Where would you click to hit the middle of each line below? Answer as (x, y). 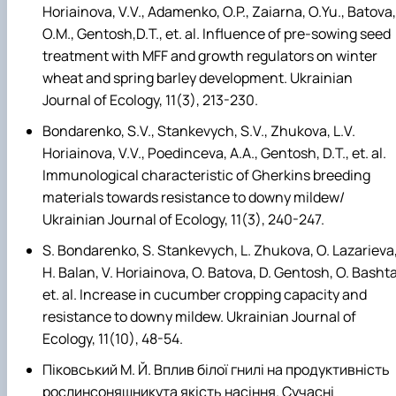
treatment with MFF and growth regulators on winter (210, 55)
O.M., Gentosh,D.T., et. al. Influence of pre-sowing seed (217, 33)
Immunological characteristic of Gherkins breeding (206, 175)
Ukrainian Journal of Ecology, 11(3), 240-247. (183, 219)
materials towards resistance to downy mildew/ (194, 197)
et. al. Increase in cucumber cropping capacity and (205, 295)
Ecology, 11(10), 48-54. (113, 339)
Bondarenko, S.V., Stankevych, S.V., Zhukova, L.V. (199, 130)
